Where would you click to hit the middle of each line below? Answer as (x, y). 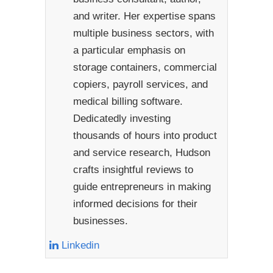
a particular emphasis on (129, 50)
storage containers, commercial (145, 67)
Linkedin (79, 245)
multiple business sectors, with (143, 33)
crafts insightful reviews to (133, 169)
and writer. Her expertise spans (144, 16)
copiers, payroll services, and (140, 84)
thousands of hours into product (145, 135)
